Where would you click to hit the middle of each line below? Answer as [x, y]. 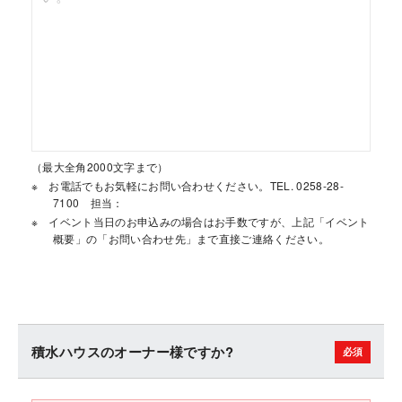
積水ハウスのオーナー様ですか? [132, 352]
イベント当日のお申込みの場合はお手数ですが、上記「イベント [209, 221]
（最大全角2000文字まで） [100, 166]
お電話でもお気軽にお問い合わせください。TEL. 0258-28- [196, 185]
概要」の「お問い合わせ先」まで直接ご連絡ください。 [191, 238]
